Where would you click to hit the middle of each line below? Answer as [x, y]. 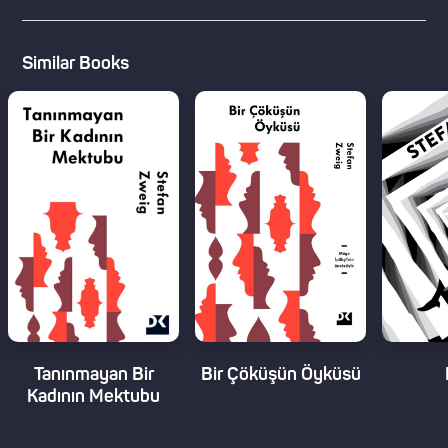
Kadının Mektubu [93, 397]
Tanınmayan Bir [93, 375]
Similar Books [76, 64]
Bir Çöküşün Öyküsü [280, 375]
